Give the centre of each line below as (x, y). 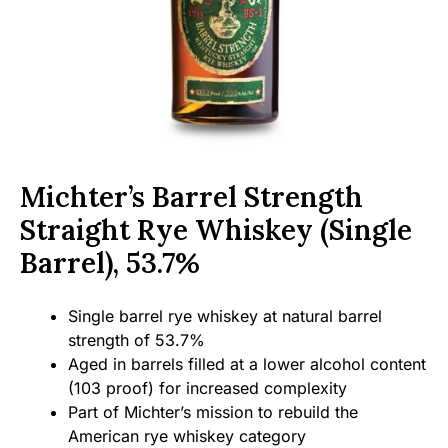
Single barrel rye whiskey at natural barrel (225, 316)
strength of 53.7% (136, 340)
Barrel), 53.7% (110, 263)
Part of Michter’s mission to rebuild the (213, 412)
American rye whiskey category (187, 436)
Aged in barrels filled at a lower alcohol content (247, 364)
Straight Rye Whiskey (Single (216, 230)
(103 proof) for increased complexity (207, 388)
